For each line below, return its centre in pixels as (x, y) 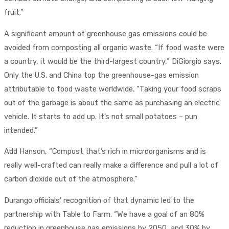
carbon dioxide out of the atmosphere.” (71, 179)
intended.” (21, 130)
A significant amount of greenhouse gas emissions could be (105, 33)
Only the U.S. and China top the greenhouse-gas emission (101, 75)
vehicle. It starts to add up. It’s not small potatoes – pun (100, 116)
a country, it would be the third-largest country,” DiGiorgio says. (112, 61)
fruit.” (14, 13)
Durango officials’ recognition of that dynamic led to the (99, 201)
